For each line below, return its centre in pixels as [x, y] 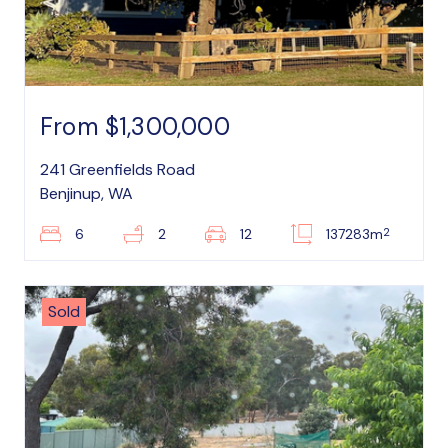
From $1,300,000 [135, 126]
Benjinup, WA [86, 193]
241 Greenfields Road [117, 169]
